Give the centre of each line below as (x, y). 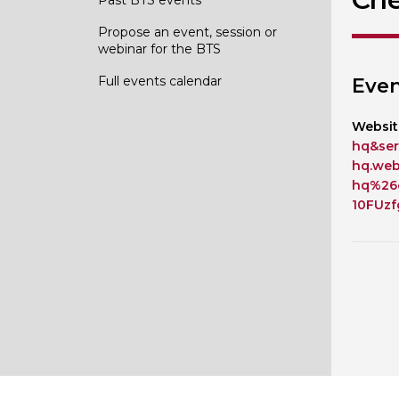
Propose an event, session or (187, 32)
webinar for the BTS (159, 49)
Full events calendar (159, 81)
